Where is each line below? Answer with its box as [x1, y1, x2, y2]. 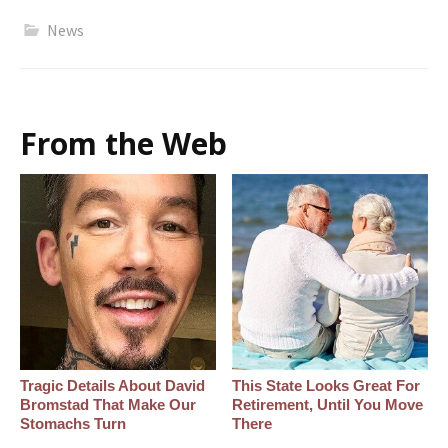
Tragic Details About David [20, 376, 205, 394]
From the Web [20, 122, 227, 164]
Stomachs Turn [20, 414, 126, 432]
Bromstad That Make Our [20, 395, 196, 413]
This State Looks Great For [232, 376, 421, 394]
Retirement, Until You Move [232, 395, 424, 413]
